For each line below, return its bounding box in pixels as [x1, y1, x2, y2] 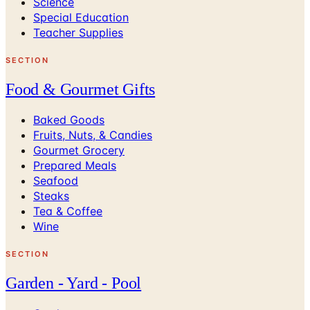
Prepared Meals [33, 158, 116, 172]
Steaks [33, 188, 69, 203]
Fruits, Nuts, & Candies [33, 127, 152, 142]
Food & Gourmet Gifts [6, 80, 156, 98]
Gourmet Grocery [33, 143, 125, 157]
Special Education [33, 10, 129, 24]
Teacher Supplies [33, 25, 123, 39]
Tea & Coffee [33, 203, 102, 218]
